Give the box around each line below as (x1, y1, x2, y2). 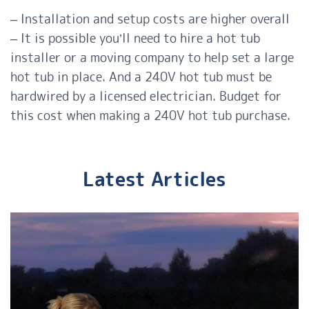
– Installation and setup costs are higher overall (10, 10, 290, 28)
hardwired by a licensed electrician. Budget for (10, 88, 281, 106)
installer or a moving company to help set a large (10, 49, 294, 67)
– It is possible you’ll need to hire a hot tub (10, 30, 260, 48)
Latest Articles (83, 166, 226, 193)
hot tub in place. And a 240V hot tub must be (10, 68, 272, 86)
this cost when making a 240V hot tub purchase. (10, 107, 290, 125)
